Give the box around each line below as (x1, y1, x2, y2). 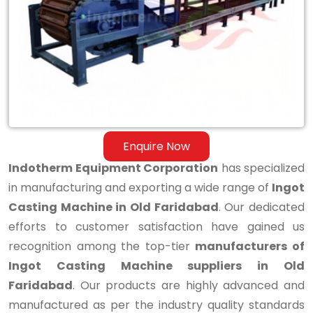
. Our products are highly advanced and (73, 277, 305, 293)
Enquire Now (123, 138, 190, 154)
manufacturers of (195, 238, 305, 254)
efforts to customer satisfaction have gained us (8, 218, 305, 235)
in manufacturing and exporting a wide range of (8, 179, 272, 196)
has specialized (218, 159, 305, 176)
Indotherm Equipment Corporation (8, 159, 218, 176)
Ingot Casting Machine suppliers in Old (8, 257, 305, 274)
